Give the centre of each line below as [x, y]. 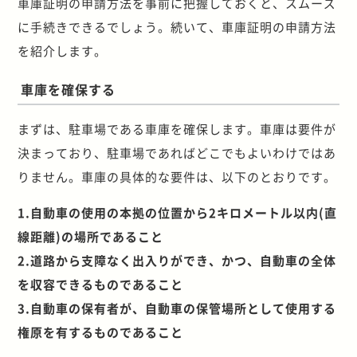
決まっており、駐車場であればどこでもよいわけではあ [177, 152]
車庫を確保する [69, 89]
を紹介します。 [63, 50]
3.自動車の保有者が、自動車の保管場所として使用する [177, 308]
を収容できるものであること [101, 284]
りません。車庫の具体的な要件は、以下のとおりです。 [177, 176]
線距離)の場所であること [91, 236]
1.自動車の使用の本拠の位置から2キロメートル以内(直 [178, 212]
